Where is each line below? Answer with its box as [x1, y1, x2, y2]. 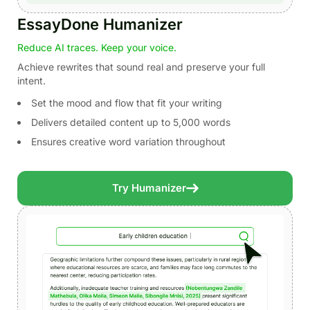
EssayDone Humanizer [17, 15, 183, 33]
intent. [17, 74, 46, 86]
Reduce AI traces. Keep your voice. [17, 41, 176, 53]
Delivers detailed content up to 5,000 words [31, 116, 230, 128]
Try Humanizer [111, 181, 186, 194]
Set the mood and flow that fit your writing [31, 96, 222, 109]
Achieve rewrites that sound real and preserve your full [17, 60, 265, 73]
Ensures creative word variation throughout [31, 135, 226, 147]
